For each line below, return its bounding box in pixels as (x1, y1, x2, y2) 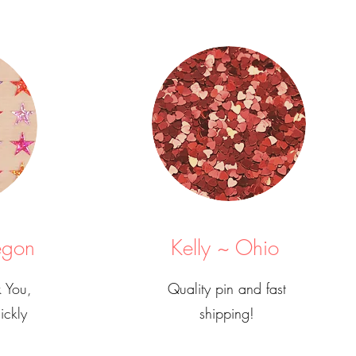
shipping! (199, 304, 255, 323)
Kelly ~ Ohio (171, 234, 280, 261)
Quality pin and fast (168, 279, 287, 298)
